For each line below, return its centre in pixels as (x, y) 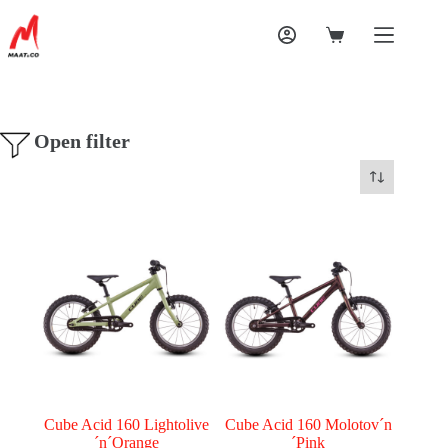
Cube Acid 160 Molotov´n (308, 425)
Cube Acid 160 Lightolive (126, 425)
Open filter (82, 141)
